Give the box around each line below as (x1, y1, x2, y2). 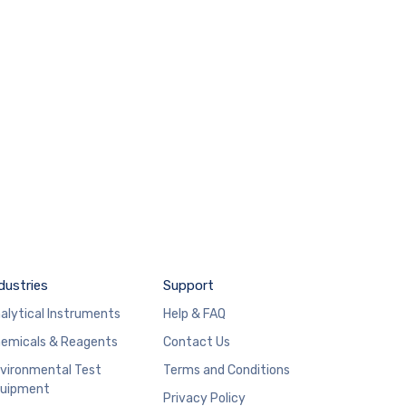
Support (162, 276, 214, 294)
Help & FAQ (162, 305, 226, 322)
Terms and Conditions (162, 362, 290, 378)
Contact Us (162, 333, 230, 350)
